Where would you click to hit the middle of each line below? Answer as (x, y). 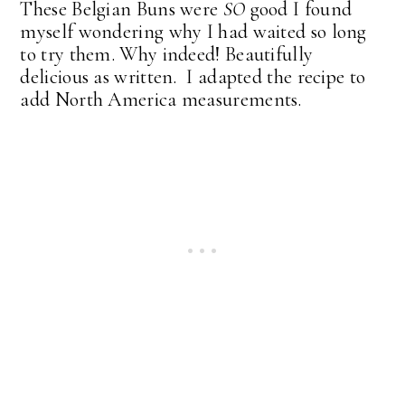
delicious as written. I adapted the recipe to (193, 76)
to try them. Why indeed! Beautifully (167, 54)
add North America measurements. (161, 99)
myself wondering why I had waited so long (193, 31)
